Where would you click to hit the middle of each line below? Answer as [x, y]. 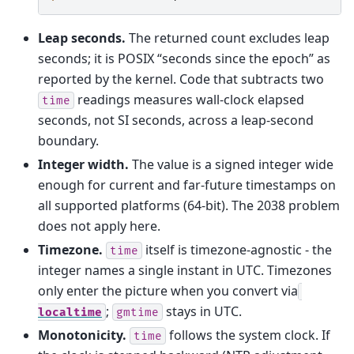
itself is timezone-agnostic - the [237, 249]
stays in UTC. [202, 311]
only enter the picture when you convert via [168, 290]
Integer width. [83, 164]
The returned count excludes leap [228, 38]
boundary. [68, 140]
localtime [70, 312]
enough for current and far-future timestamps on [187, 185]
